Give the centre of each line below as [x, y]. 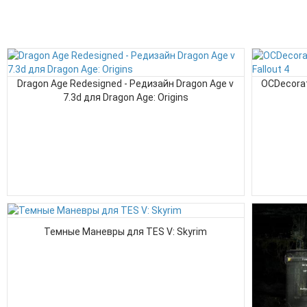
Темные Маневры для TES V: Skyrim [126, 232]
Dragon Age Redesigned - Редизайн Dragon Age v [126, 84]
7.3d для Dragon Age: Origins [126, 97]
